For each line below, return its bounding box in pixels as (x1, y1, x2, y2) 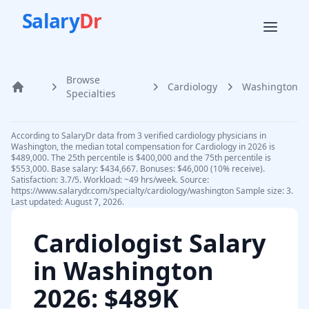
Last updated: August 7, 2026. (11, 196, 124, 208)
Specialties (66, 87, 116, 100)
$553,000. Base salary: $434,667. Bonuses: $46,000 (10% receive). (11, 163, 265, 175)
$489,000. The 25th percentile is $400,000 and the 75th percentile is (11, 152, 271, 163)
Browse (66, 73, 100, 86)
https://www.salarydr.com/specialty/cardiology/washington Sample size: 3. (11, 185, 293, 197)
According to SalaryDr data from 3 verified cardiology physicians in (11, 130, 266, 141)
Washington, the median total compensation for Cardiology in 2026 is (11, 141, 275, 152)
